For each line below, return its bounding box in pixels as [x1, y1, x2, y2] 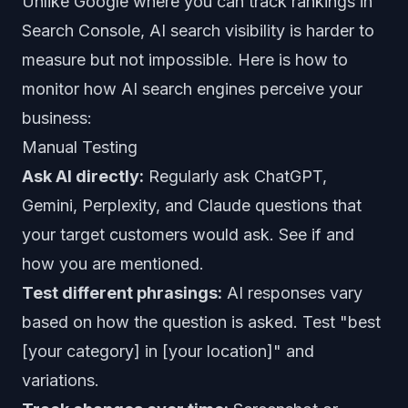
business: [22, 108, 92, 127]
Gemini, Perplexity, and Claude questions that [22, 196, 362, 215]
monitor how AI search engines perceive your [22, 79, 362, 98]
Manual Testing [22, 138, 138, 157]
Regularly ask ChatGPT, [144, 167, 327, 186]
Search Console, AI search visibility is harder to [22, 21, 374, 40]
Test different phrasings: [22, 283, 222, 302]
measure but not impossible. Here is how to [22, 50, 348, 69]
